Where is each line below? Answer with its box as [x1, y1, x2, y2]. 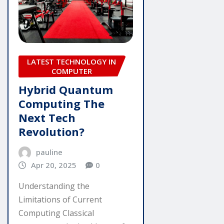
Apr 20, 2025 [30, 159, 76, 170]
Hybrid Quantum [18, 81, 113, 97]
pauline [35, 146, 62, 157]
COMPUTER [51, 65, 92, 76]
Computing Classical [18, 207, 94, 219]
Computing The [18, 95, 104, 111]
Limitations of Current [18, 194, 102, 205]
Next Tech [18, 109, 75, 125]
